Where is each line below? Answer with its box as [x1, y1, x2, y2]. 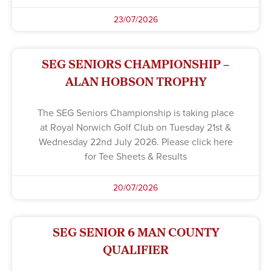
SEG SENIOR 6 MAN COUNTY [52, 222, 219, 241]
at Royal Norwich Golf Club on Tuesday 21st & [40, 120, 231, 134]
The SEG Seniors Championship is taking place [37, 105, 234, 119]
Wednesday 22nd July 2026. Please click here [38, 134, 233, 148]
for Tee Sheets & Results [84, 149, 187, 163]
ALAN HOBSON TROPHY [65, 71, 206, 91]
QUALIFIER [102, 240, 169, 259]
